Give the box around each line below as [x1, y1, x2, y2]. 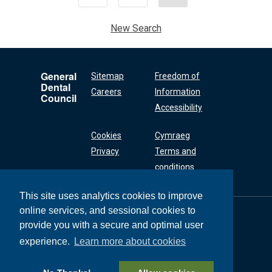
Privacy [91, 146, 120, 156]
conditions [154, 162, 194, 172]
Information [154, 87, 200, 97]
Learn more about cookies [74, 236, 186, 247]
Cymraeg [154, 131, 190, 140]
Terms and [154, 146, 196, 156]
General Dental [40, 206, 100, 216]
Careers [91, 87, 122, 97]
